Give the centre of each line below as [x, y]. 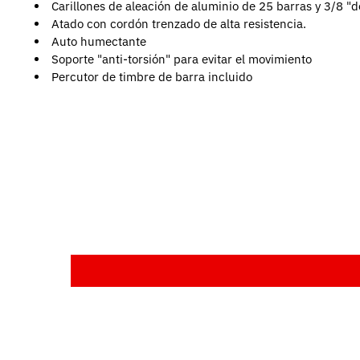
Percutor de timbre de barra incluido [152, 76]
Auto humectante [99, 41]
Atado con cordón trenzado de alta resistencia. [179, 23]
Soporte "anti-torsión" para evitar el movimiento [182, 59]
